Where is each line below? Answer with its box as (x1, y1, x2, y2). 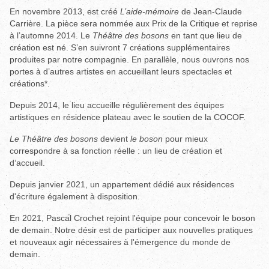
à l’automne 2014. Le (9, 30, 92, 40)
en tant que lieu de (168, 30, 242, 40)
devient (100, 133, 130, 144)
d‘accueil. (9, 157, 45, 168)
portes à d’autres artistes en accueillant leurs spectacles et (9, 66, 232, 76)
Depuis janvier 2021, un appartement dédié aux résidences (9, 179, 234, 189)
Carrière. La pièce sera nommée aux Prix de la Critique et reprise (9, 18, 258, 28)
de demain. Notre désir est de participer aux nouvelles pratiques (9, 225, 253, 235)
